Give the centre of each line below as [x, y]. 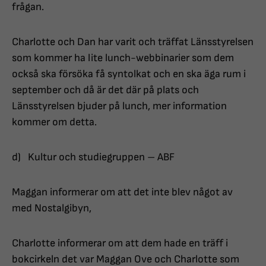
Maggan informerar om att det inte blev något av [122, 192]
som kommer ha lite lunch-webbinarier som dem [123, 58]
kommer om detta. [54, 122]
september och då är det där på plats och [105, 90]
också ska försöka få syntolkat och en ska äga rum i [129, 74]
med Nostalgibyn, [52, 208]
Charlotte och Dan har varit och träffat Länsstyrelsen [133, 42]
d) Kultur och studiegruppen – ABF [93, 157]
